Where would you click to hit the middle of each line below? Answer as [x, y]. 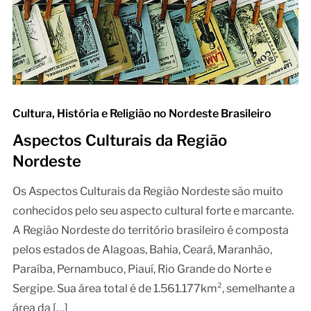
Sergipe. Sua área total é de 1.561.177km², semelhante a [153, 288]
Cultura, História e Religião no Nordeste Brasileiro [142, 113]
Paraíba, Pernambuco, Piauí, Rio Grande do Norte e [142, 269]
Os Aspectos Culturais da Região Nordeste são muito [148, 191]
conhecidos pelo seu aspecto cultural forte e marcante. [153, 210]
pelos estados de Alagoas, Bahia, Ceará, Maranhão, [142, 249]
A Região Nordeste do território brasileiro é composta [150, 230]
